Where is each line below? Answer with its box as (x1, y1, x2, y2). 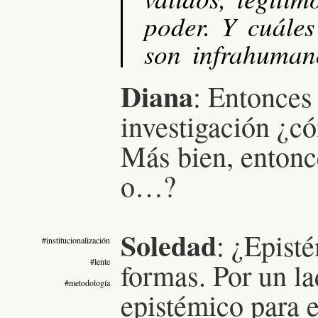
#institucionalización (42, 234, 110, 246)
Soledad (121, 224, 216, 266)
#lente (90, 255, 110, 267)
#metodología (65, 276, 110, 288)
